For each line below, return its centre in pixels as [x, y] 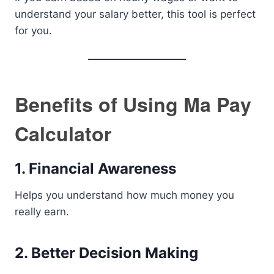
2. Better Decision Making [106, 253]
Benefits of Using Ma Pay [133, 104]
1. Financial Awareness [95, 168]
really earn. [42, 212]
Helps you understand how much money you [124, 195]
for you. [33, 31]
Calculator [63, 133]
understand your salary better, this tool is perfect [135, 14]
